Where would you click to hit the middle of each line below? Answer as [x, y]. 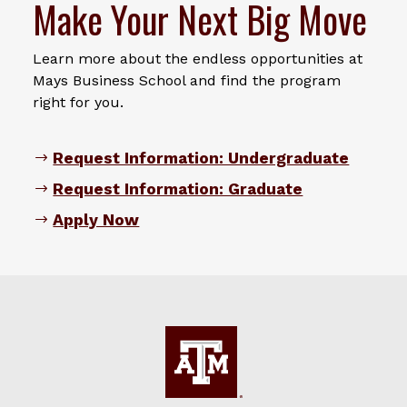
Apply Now [96, 219]
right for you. [78, 102]
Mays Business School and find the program [187, 80]
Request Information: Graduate [178, 189]
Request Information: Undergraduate [201, 158]
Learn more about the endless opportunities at [198, 58]
